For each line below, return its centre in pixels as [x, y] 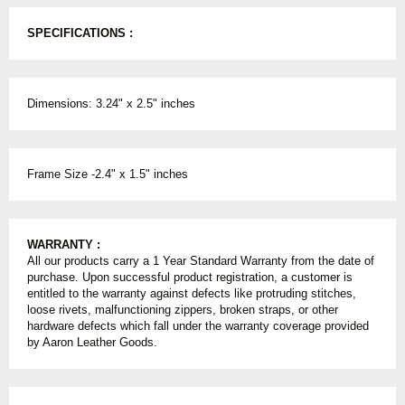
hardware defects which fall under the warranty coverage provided [198, 325]
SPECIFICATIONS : [80, 33]
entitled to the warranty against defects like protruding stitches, [192, 293]
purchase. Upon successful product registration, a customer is [190, 277]
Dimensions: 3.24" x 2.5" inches [111, 103]
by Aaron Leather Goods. [92, 342]
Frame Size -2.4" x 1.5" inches [108, 174]
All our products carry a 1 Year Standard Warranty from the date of [201, 260]
